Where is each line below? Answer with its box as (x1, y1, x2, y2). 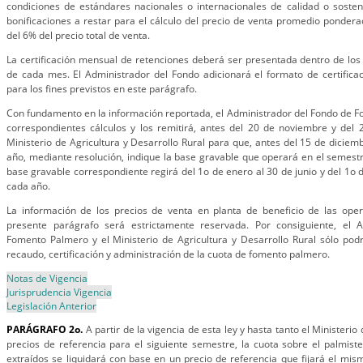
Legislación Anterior (6, 299, 96, 313)
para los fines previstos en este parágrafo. (6, 82, 197, 96)
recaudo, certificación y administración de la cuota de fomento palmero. (6, 247, 330, 261)
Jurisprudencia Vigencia (6, 285, 112, 299)
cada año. (6, 179, 50, 193)
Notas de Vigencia (6, 271, 88, 285)
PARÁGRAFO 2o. (6, 322, 83, 336)
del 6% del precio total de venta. (6, 28, 150, 42)
